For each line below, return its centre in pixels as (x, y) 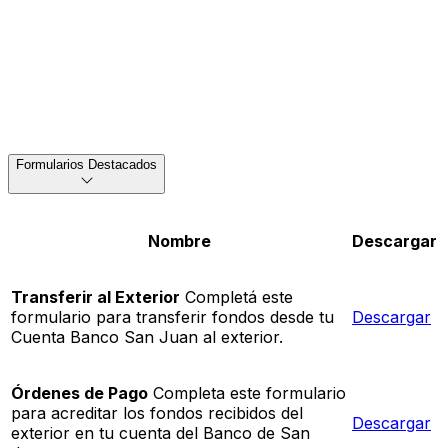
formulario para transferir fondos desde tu (172, 317)
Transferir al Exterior (95, 297)
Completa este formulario (247, 393)
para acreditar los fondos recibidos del (157, 413)
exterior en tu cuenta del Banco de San (160, 433)
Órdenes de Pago (79, 393)
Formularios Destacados (86, 164)
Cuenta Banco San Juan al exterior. (147, 337)
